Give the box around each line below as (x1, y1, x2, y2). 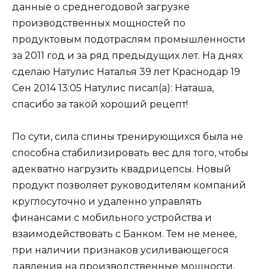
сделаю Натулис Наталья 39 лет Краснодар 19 (12, 65, 240, 77)
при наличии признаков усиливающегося (12, 244, 229, 256)
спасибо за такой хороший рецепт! (12, 98, 188, 110)
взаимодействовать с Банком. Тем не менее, (12, 228, 237, 240)
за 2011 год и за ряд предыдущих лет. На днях (12, 49, 243, 61)
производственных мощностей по (12, 17, 186, 29)
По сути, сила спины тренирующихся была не (12, 130, 243, 142)
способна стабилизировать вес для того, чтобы (12, 147, 249, 159)
